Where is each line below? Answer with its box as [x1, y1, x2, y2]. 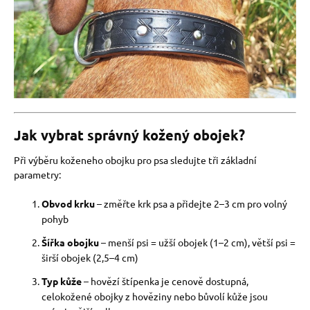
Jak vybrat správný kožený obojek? [14, 126, 245, 144]
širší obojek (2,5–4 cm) [42, 251, 138, 264]
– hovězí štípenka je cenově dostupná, [82, 275, 248, 287]
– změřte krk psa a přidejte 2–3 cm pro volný [95, 197, 287, 210]
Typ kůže [42, 275, 82, 287]
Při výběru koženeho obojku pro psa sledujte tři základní [14, 154, 257, 166]
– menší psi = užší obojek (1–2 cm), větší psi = [99, 236, 295, 248]
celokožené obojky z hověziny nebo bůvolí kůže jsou [42, 290, 268, 302]
